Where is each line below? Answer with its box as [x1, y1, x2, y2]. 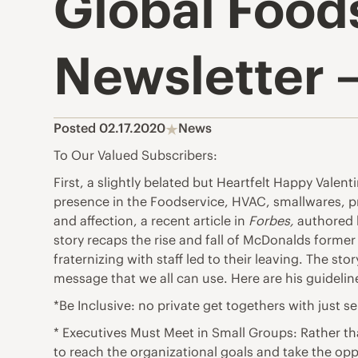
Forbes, [249, 213, 298, 229]
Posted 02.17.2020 [54, 120, 166, 137]
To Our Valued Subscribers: [54, 147, 218, 164]
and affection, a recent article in [54, 213, 249, 229]
